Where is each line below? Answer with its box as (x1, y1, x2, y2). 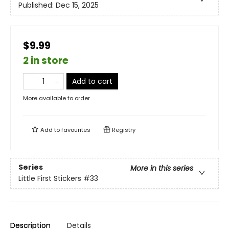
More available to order (23, 94, 90, 102)
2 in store (23, 53, 68, 67)
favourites (61, 125, 90, 134)
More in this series (130, 163, 193, 174)
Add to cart (72, 76, 112, 86)
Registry (110, 125, 135, 134)
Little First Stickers (18, 173, 81, 184)
